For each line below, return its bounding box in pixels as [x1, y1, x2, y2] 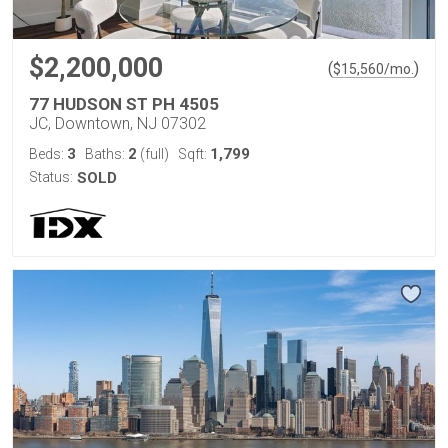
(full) [137, 146, 169, 162]
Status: [29, 169, 73, 185]
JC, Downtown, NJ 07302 [29, 114, 206, 133]
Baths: [85, 146, 128, 162]
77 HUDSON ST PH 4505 [29, 94, 219, 114]
